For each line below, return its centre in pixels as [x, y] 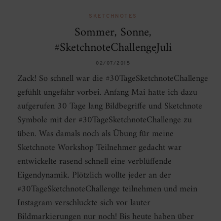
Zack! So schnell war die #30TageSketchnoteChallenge [113, 79]
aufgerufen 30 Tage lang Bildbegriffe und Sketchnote [110, 107]
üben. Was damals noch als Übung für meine [95, 134]
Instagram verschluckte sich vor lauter [84, 203]
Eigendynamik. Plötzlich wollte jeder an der [94, 176]
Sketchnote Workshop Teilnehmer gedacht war [99, 148]
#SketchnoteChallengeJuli [113, 48]
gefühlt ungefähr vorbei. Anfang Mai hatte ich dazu [107, 93]
